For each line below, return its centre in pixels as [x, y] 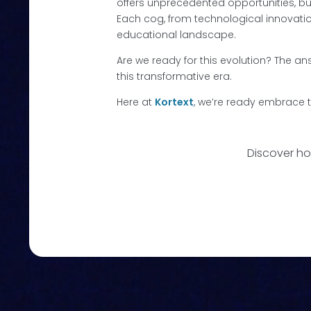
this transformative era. [176, 76]
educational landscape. [176, 34]
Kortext [174, 102]
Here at [136, 102]
